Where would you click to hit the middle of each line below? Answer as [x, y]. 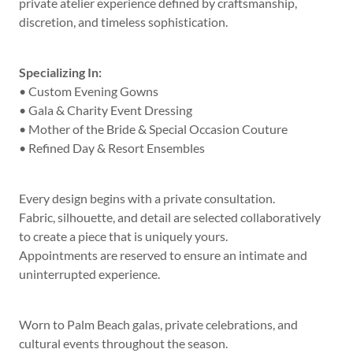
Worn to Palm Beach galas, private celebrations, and [158, 324]
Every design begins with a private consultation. [147, 198]
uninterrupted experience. [89, 274]
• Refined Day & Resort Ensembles [112, 148]
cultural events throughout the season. [123, 343]
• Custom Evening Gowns [89, 91]
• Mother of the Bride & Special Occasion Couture [153, 129]
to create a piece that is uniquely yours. [123, 236]
